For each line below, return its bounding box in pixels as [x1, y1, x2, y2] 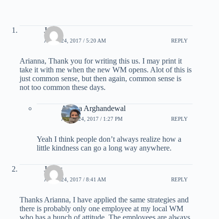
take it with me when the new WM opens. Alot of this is [20, 65, 192, 74]
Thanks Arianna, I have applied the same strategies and [20, 195, 189, 204]
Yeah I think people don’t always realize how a [37, 134, 181, 143]
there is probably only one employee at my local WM [20, 204, 183, 213]
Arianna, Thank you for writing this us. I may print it [20, 56, 182, 65]
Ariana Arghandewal [61, 104, 126, 112]
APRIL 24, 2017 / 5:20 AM [44, 38, 106, 44]
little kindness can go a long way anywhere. [37, 143, 172, 152]
